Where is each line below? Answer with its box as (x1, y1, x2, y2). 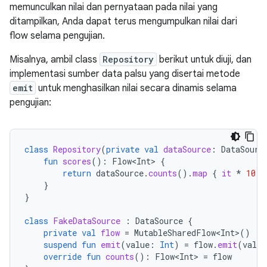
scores (63, 155, 91, 167)
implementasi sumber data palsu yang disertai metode (10, 67, 240, 80)
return (63, 167, 91, 179)
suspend (44, 238, 77, 250)
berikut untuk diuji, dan (157, 53, 252, 66)
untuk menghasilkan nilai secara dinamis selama (36, 82, 237, 94)
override (44, 250, 82, 262)
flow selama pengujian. (10, 29, 105, 42)
